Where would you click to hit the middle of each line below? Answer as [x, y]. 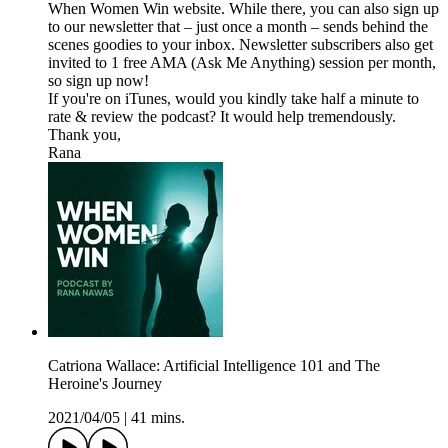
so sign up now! [98, 81]
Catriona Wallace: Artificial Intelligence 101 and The [214, 366]
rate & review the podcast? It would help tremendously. [222, 117]
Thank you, [84, 135]
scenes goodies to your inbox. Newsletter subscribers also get [240, 45]
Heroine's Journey [105, 384]
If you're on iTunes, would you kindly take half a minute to [233, 99]
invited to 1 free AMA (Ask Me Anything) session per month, [242, 63]
